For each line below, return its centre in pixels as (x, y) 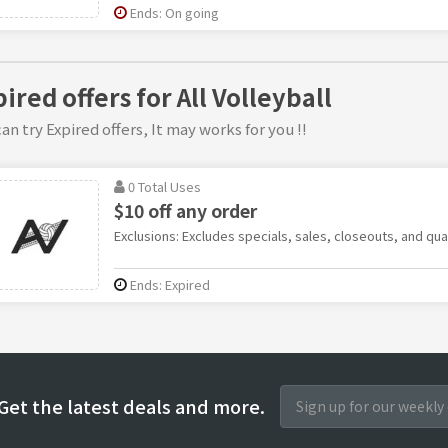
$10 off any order (185, 210)
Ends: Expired (169, 284)
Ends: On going (174, 12)
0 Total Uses (164, 186)
